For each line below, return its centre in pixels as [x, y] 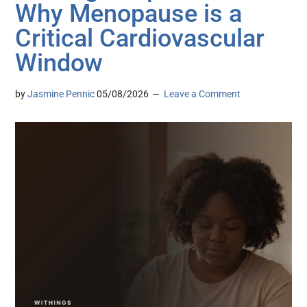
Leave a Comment [202, 94]
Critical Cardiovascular [140, 39]
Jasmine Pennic [61, 94]
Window [59, 63]
